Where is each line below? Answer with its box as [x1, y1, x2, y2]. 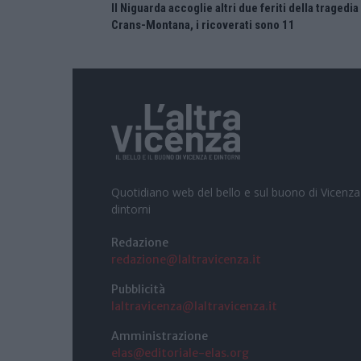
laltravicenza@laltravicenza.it [111, 299, 277, 314]
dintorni [111, 201, 151, 218]
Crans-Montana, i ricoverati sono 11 [111, 17, 295, 32]
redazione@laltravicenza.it [111, 252, 261, 268]
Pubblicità [111, 282, 165, 297]
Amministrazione [111, 329, 208, 344]
